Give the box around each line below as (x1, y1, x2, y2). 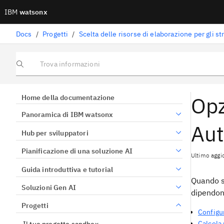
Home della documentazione (21, 93, 115, 102)
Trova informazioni (15, 63, 68, 71)
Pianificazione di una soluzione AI (21, 146, 132, 156)
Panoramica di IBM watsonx (21, 110, 113, 119)
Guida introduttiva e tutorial (21, 164, 113, 174)
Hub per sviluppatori (21, 128, 88, 137)
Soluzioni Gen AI (21, 182, 76, 192)
